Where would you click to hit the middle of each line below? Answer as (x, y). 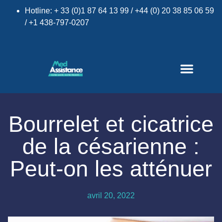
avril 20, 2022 (111, 195)
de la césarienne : (111, 146)
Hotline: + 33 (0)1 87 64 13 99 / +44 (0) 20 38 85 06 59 (119, 11)
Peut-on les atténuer (111, 169)
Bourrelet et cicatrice (111, 124)
